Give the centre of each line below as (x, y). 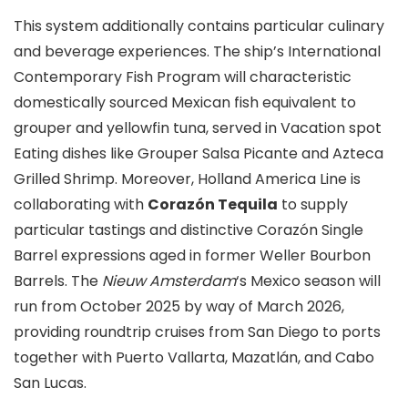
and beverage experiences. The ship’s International (197, 51)
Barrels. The (58, 281)
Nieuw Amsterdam (169, 281)
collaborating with (81, 204)
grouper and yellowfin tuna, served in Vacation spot (198, 128)
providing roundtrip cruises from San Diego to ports (197, 332)
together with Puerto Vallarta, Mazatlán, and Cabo (194, 357)
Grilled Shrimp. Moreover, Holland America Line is (187, 179)
